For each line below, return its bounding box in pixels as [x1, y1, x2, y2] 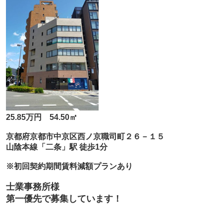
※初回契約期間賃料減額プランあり [5, 162, 133, 171]
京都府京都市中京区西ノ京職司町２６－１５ [5, 132, 165, 141]
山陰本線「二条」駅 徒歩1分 [5, 143, 108, 152]
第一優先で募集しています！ [5, 194, 122, 204]
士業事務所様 [5, 182, 59, 192]
